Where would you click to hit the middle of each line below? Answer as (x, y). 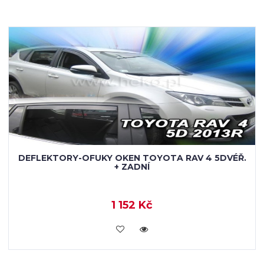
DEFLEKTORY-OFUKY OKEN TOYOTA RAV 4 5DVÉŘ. (132, 158)
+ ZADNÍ (132, 167)
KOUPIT (132, 228)
